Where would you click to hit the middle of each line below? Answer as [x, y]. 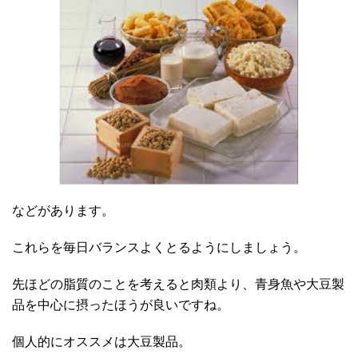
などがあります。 [63, 211]
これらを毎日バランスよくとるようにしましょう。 [159, 248]
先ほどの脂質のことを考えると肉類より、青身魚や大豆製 [178, 284]
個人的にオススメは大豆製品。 [101, 342]
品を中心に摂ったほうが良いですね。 [121, 305]
